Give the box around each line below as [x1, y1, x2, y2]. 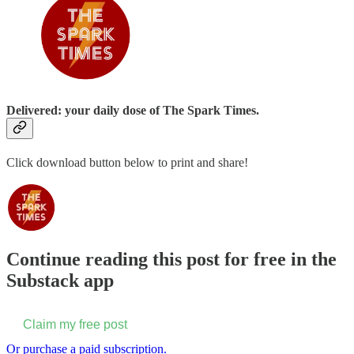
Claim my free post [23, 317, 127, 331]
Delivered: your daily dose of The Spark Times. [6, 103, 259, 117]
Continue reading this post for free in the [6, 248, 337, 269]
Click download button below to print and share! [6, 156, 248, 170]
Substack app [6, 269, 114, 291]
